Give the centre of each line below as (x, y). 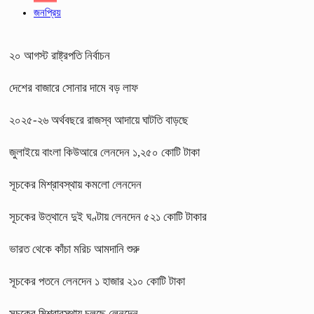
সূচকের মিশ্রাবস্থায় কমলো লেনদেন (75, 184)
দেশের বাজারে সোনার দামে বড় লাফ (74, 88)
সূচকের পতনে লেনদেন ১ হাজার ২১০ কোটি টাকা (97, 281)
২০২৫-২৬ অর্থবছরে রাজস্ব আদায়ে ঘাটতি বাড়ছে (99, 120)
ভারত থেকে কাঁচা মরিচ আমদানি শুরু (74, 249)
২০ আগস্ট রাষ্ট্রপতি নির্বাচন (60, 55)
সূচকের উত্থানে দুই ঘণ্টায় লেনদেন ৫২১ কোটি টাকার (108, 217)
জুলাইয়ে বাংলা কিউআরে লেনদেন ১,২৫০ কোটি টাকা (104, 152)
